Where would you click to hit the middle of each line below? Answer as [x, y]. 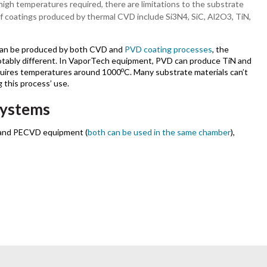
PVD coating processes [168, 49]
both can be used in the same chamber [159, 132]
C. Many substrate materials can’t [186, 72]
